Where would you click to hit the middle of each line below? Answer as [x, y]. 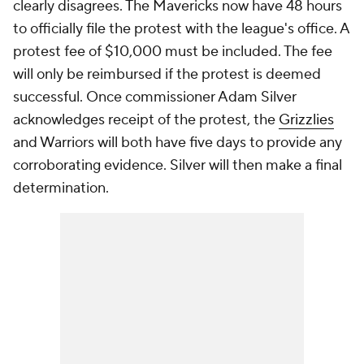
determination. [63, 188]
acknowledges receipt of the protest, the [146, 120]
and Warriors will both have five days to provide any [178, 143]
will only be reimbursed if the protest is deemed [167, 74]
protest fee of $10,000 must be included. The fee [173, 52]
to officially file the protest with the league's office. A [181, 29]
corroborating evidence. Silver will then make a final [178, 165]
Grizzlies [306, 120]
